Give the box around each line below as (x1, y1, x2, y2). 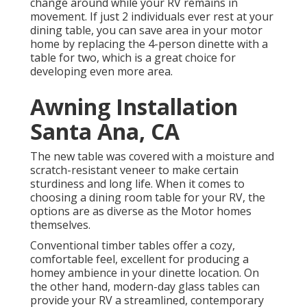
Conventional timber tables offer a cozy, (30, 237, 235, 253)
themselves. (30, 217, 90, 232)
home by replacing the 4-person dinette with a (30, 36, 268, 51)
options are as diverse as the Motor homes (30, 203, 251, 219)
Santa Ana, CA (30, 116, 180, 146)
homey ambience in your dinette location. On (30, 265, 259, 280)
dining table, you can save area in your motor (30, 22, 262, 38)
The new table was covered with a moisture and (30, 148, 274, 164)
